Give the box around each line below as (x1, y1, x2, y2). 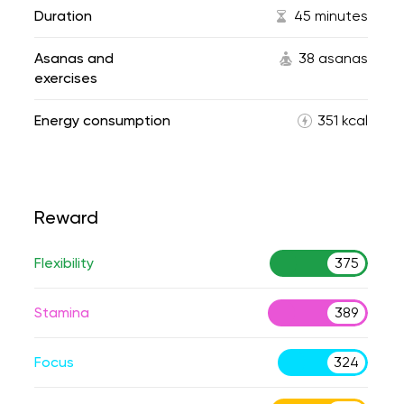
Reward (34, 207, 98, 228)
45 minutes (294, 7, 368, 24)
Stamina (34, 304, 89, 321)
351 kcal (317, 112, 368, 129)
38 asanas (298, 50, 368, 67)
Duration (34, 7, 92, 24)
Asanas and (34, 50, 114, 67)
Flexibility (34, 254, 94, 271)
